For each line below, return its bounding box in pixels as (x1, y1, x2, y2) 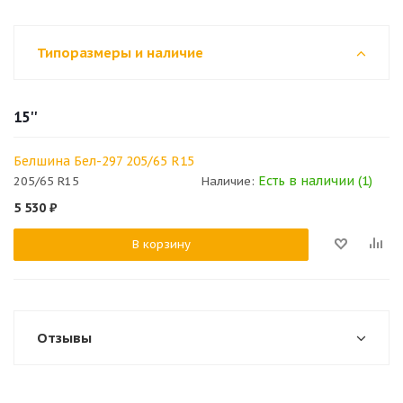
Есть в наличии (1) (258, 173, 372, 190)
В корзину (131, 237, 191, 253)
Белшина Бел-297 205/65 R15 (13, 153, 194, 169)
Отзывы (37, 329, 92, 346)
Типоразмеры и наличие (37, 44, 203, 61)
